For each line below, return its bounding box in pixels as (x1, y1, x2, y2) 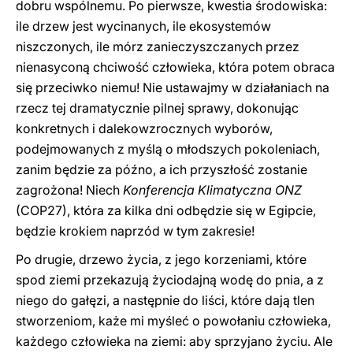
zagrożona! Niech (16, 182, 123, 198)
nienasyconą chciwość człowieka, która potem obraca (16, 59, 335, 75)
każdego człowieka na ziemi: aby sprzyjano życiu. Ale (16, 333, 333, 349)
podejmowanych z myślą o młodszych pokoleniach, (16, 141, 320, 157)
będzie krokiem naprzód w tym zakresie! (16, 223, 255, 239)
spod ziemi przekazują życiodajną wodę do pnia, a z (16, 272, 324, 288)
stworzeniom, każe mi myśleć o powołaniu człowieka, (16, 313, 331, 329)
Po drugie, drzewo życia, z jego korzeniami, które (16, 251, 307, 267)
